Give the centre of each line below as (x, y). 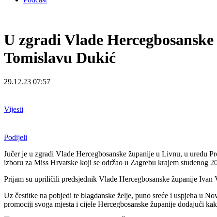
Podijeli (15, 137)
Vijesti (14, 109)
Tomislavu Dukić (60, 58)
